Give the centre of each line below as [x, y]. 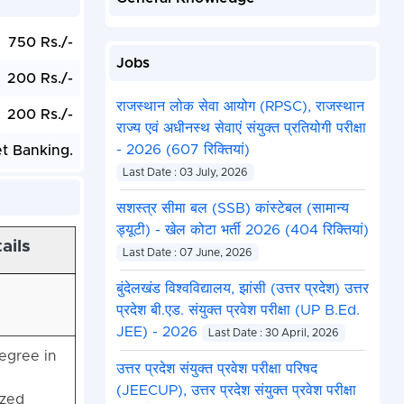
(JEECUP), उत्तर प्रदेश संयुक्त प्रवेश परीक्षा [236, 391]
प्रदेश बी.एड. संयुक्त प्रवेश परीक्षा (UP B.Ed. [238, 311]
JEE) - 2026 [159, 332]
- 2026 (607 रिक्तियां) [183, 150]
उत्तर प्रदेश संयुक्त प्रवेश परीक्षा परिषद [216, 369]
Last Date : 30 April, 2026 [274, 333]
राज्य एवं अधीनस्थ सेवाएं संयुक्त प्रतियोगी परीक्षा [241, 129]
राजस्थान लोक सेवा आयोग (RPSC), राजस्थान [240, 107]
